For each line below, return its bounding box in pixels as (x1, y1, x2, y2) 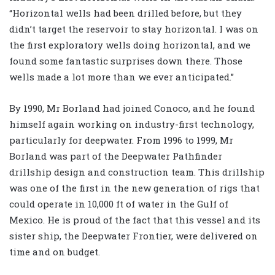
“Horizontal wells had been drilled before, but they (9, 7, 242, 20)
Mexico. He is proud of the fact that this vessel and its (9, 214, 260, 227)
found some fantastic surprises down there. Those (9, 55, 242, 68)
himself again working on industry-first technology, (9, 118, 254, 131)
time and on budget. (9, 246, 100, 258)
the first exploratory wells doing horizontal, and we (9, 39, 250, 52)
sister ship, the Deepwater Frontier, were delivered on (9, 230, 258, 242)
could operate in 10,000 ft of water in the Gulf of (9, 198, 228, 211)
